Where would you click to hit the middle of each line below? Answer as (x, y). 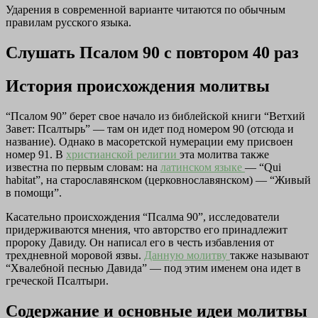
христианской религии (123, 154)
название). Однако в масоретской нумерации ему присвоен (149, 141)
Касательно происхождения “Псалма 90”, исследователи (143, 216)
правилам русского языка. (68, 22)
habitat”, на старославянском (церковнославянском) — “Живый (158, 180)
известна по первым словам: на (83, 167)
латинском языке (203, 167)
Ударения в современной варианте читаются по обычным (146, 9)
